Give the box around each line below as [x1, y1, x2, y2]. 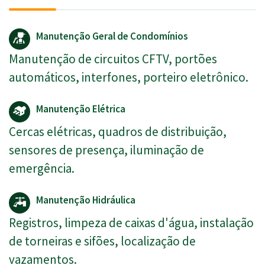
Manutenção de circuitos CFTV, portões [9, 51, 217, 67]
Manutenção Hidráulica [36, 193, 135, 207]
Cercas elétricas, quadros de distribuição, [9, 124, 227, 140]
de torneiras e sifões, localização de [9, 233, 196, 250]
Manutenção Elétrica [36, 102, 125, 116]
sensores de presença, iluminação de [9, 142, 204, 159]
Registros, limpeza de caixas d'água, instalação [9, 215, 254, 231]
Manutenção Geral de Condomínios [36, 30, 188, 43]
